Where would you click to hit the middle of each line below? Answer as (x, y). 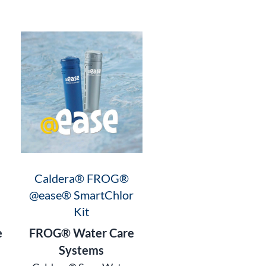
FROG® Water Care (81, 232)
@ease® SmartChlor (82, 194)
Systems (82, 250)
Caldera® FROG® (81, 178)
